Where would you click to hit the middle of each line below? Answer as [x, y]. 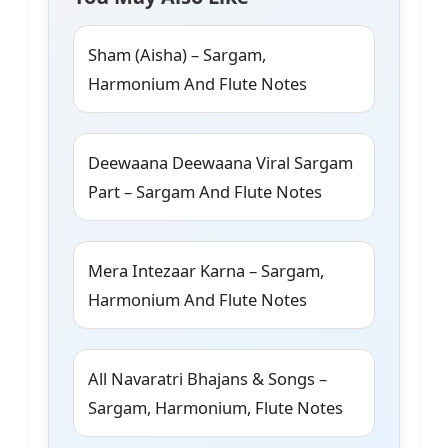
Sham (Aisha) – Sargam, [177, 55]
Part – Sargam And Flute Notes [205, 192]
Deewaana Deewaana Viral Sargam [220, 163]
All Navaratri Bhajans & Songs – [207, 379]
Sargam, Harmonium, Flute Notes [215, 408]
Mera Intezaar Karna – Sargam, [206, 271]
